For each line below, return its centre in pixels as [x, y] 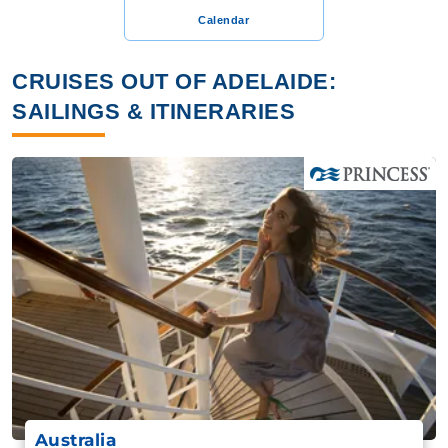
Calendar [224, 20]
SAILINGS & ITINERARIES [153, 111]
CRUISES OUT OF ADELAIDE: [174, 81]
